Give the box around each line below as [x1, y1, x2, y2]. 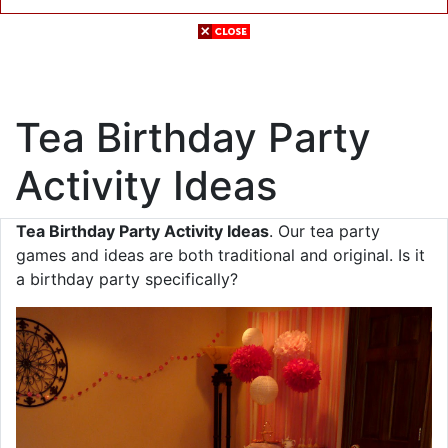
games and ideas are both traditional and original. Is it [16, 245, 425, 265]
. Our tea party [269, 221, 380, 241]
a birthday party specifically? [16, 269, 238, 289]
